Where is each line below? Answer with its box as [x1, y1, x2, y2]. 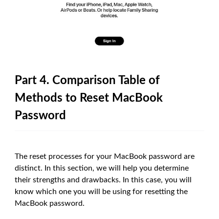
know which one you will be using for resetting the [15, 188, 188, 196]
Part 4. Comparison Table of [15, 75, 160, 87]
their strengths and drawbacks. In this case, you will [15, 176, 192, 184]
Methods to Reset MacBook [15, 92, 163, 105]
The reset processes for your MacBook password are [15, 153, 195, 161]
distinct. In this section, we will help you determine [15, 164, 189, 173]
